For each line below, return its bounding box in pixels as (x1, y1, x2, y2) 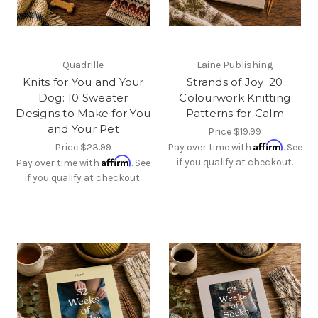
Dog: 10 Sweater (38, 90, 128, 104)
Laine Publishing (197, 58, 273, 71)
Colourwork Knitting (179, 90, 291, 104)
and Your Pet (47, 121, 119, 136)
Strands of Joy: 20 (187, 75, 283, 89)
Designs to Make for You (16, 106, 151, 120)
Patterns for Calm (185, 106, 284, 120)
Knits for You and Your (23, 75, 144, 89)
